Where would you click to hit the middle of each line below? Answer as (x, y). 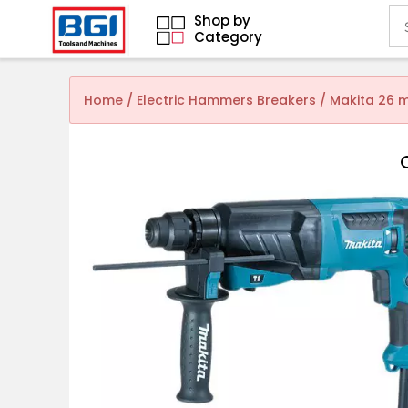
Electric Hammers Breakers (227, 101)
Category (229, 37)
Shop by (223, 21)
